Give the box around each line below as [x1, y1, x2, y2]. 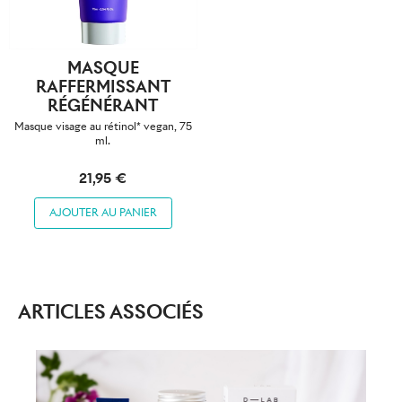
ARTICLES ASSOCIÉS [18, 299, 204, 324]
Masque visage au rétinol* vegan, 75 [13, 119, 192, 134]
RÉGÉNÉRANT [48, 95, 159, 117]
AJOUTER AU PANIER [48, 205, 157, 220]
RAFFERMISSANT [35, 76, 170, 98]
